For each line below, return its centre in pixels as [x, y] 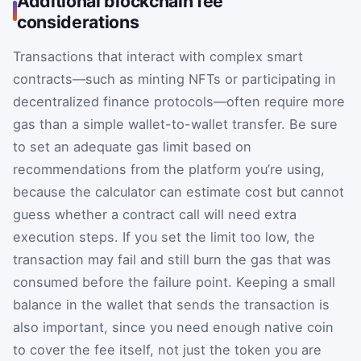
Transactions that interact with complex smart [158, 56]
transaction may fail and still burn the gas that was [172, 259]
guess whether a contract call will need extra [155, 214]
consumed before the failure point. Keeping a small [174, 282]
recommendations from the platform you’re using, [169, 169]
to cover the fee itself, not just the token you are [167, 349]
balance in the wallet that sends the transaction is [171, 304]
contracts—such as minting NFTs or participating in [174, 79]
